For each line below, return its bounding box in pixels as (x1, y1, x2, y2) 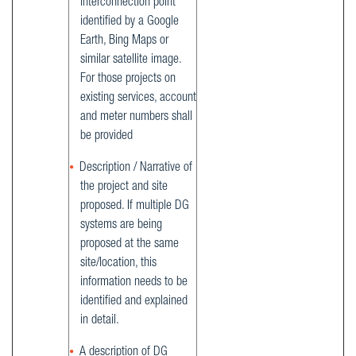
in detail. (80, 315, 119, 328)
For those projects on (80, 73, 176, 87)
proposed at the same (80, 238, 179, 252)
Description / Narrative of (79, 162, 192, 176)
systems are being (80, 219, 162, 233)
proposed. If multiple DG (80, 200, 189, 214)
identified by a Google (80, 16, 179, 29)
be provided (80, 130, 133, 144)
